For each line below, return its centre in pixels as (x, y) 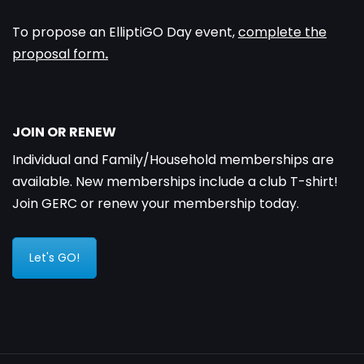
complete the (282, 32)
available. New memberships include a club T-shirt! (175, 182)
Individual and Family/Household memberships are (173, 160)
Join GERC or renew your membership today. (156, 204)
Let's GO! (54, 258)
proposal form (58, 54)
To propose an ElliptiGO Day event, (125, 32)
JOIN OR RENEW (64, 132)
